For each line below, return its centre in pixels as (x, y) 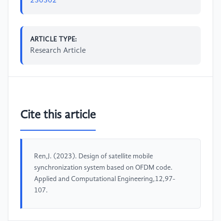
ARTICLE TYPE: (54, 39)
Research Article (58, 51)
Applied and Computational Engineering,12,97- (105, 179)
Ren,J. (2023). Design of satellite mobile (93, 157)
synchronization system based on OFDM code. (103, 168)
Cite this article (58, 116)
